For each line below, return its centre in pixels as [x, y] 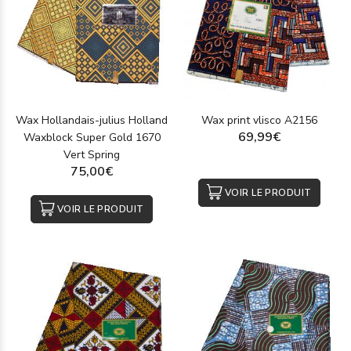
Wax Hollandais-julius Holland [92, 120]
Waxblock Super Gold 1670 [92, 138]
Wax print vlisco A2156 [259, 120]
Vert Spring [92, 155]
